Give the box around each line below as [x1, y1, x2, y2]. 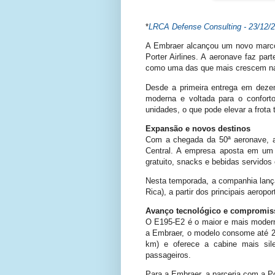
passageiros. [145, 250, 191, 260]
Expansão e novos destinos [145, 123, 250, 133]
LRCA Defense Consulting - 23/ [149, 22, 260, 32]
